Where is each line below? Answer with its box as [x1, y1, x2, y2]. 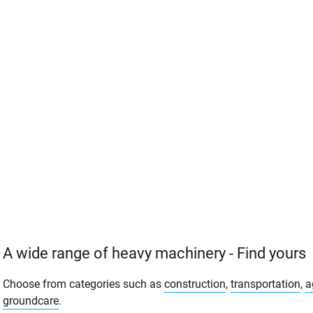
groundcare [3, 293, 59, 307]
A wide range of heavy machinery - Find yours [3, 244, 306, 262]
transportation [231, 277, 300, 291]
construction [164, 277, 226, 291]
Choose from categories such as [3, 277, 164, 291]
